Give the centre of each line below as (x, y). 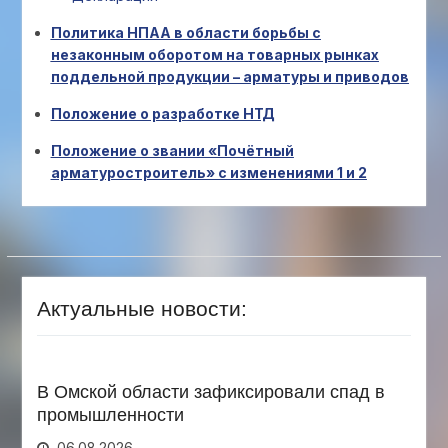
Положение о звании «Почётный (172, 150)
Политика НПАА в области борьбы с (185, 32)
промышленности (110, 415)
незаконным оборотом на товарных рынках (214, 54)
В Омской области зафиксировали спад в (210, 392)
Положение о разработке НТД (162, 113)
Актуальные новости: (141, 308)
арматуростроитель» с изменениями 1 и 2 (208, 172)
